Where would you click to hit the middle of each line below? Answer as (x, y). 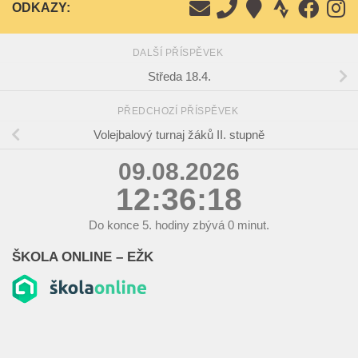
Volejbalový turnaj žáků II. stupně (179, 135)
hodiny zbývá (190, 225)
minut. (252, 225)
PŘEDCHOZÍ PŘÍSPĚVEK (179, 111)
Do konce (115, 225)
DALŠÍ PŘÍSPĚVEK (179, 53)
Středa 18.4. (179, 77)
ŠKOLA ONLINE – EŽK (83, 257)
